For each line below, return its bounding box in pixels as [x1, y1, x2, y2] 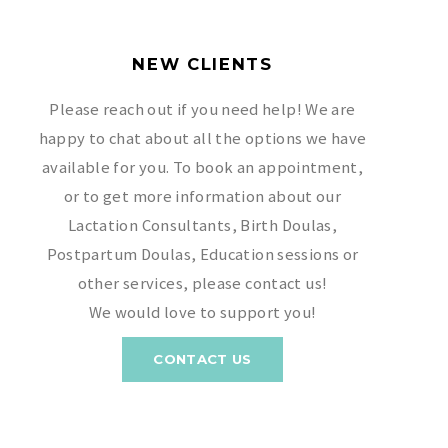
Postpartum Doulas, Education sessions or [46, 243, 359, 265]
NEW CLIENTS [132, 53, 273, 74]
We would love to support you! [88, 301, 317, 323]
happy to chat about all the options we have [38, 127, 367, 149]
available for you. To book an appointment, [41, 156, 364, 178]
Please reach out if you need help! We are [49, 98, 356, 120]
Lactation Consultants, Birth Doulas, [67, 214, 338, 236]
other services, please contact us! [77, 272, 328, 294]
